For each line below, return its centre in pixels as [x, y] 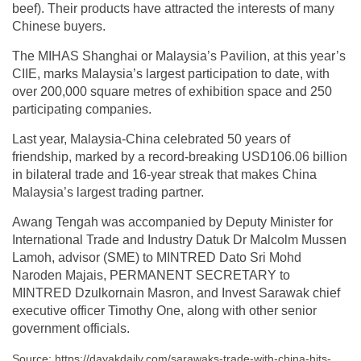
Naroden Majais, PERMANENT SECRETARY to [151, 275]
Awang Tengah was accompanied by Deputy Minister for [172, 222]
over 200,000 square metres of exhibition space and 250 [172, 91]
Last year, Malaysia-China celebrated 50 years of [151, 139]
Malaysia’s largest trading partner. [108, 192]
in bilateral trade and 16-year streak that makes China [164, 174]
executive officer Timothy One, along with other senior [164, 310]
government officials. [71, 328]
